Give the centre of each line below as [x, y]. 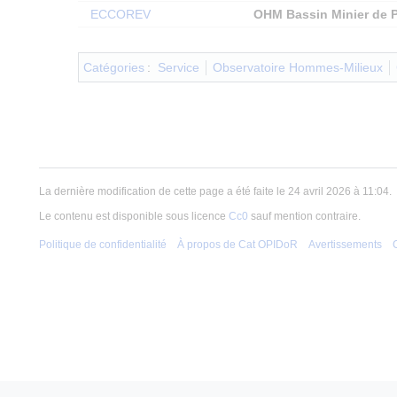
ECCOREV [121, 15]
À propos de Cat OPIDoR [237, 245]
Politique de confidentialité [103, 245]
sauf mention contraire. [304, 217]
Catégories [114, 68]
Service [178, 68]
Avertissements [345, 245]
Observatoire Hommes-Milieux [297, 68]
